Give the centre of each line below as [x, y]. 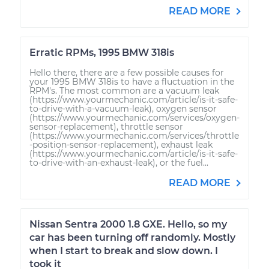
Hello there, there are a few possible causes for [127, 72]
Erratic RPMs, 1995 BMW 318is [102, 52]
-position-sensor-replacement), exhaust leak [121, 144]
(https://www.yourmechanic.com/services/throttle [134, 135]
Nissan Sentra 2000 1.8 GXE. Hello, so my [128, 224]
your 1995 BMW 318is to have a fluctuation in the [132, 81]
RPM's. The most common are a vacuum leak [124, 90]
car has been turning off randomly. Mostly [132, 237]
